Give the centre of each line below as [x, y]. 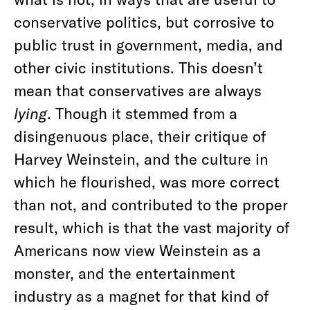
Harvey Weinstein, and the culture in [141, 158]
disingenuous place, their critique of [140, 136]
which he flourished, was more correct [147, 181]
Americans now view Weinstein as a [137, 250]
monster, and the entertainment [125, 273]
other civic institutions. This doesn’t [138, 67]
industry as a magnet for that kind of [142, 295]
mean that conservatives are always [138, 90]
